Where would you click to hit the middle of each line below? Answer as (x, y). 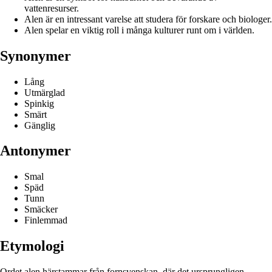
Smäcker (41, 209)
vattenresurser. (52, 8)
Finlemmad (46, 220)
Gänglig (40, 125)
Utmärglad (45, 92)
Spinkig (39, 103)
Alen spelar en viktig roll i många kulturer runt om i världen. (139, 30)
